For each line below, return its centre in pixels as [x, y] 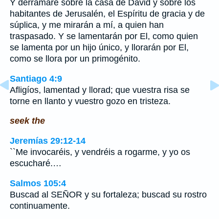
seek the [27, 121]
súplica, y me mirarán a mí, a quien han [87, 25]
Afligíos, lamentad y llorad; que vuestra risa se [100, 90]
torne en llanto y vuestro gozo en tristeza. [90, 101]
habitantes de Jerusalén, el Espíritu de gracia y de [107, 14]
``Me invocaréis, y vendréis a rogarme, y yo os [100, 152]
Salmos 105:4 [38, 183]
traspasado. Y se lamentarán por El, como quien [104, 36]
